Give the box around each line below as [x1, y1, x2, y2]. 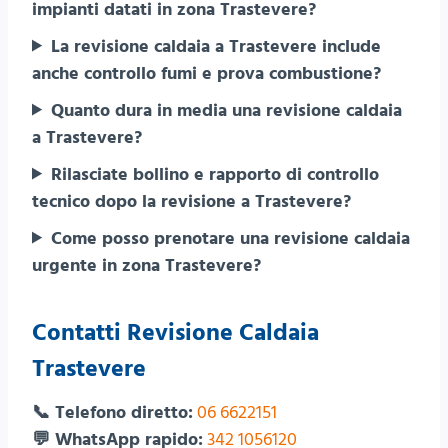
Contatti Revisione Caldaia [32, 315, 319, 350]
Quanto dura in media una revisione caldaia [51, 97, 403, 123]
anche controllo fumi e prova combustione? [32, 60, 381, 86]
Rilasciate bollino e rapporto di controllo [51, 161, 380, 187]
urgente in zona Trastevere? [32, 252, 261, 278]
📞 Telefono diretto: [32, 399, 193, 425]
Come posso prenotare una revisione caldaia [51, 225, 411, 251]
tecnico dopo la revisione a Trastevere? [32, 188, 351, 214]
